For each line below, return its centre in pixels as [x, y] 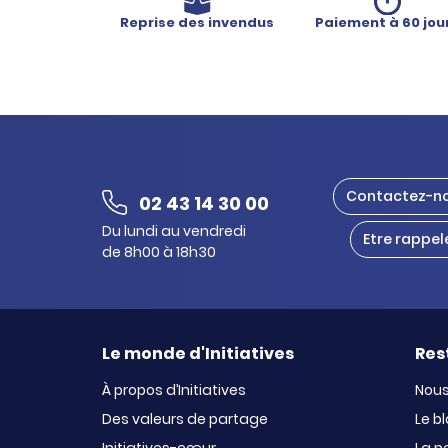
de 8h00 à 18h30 [159, 252]
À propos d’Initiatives [174, 389]
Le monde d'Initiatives [198, 353]
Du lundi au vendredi [174, 231]
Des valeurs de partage [185, 418]
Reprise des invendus [197, 22]
